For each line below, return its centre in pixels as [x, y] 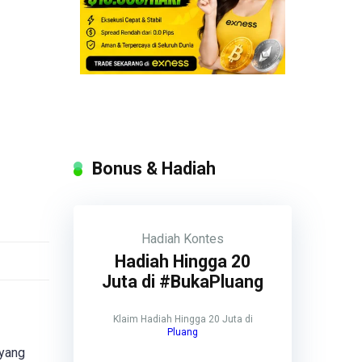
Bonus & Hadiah [154, 169]
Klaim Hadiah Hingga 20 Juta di [183, 320]
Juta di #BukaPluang [183, 282]
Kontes [204, 239]
